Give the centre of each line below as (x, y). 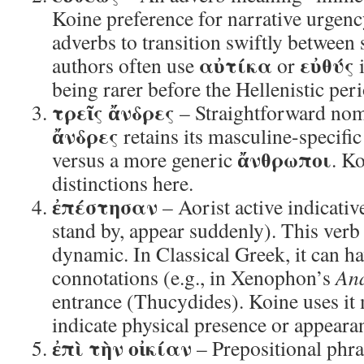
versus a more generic (145, 159)
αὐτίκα (236, 65)
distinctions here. (123, 183)
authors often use (126, 65)
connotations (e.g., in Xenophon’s (194, 277)
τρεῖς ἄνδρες (113, 112)
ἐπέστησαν (105, 206)
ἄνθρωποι (284, 159)
